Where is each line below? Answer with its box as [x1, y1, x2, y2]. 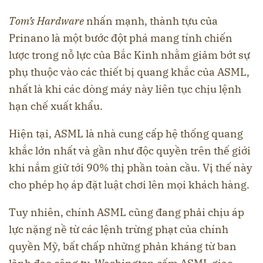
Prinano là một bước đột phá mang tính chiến [9, 31, 232, 45]
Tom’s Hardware [9, 14, 84, 28]
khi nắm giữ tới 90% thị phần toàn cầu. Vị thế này [9, 160, 252, 174]
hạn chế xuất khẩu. [9, 99, 103, 113]
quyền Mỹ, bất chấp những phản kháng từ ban [9, 239, 237, 253]
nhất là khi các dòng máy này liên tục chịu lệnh [9, 82, 241, 96]
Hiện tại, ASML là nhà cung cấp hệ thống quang [9, 126, 243, 140]
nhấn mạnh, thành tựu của [84, 14, 218, 28]
